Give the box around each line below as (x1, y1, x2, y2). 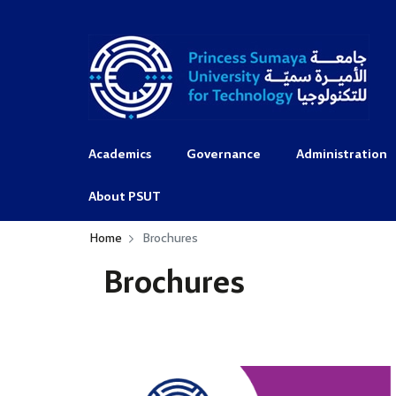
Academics (88, 145, 151, 165)
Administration (296, 145, 387, 165)
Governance (187, 145, 261, 165)
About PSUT (88, 187, 161, 208)
